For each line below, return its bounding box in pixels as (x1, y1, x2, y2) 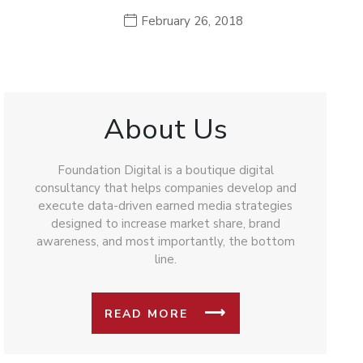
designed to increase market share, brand (50, 216, 280, 232)
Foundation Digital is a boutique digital (57, 162, 274, 178)
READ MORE (104, 306, 188, 322)
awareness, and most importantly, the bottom (36, 233, 295, 250)
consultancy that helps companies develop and (34, 180, 297, 196)
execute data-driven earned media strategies (38, 198, 293, 214)
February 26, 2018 (140, 13, 243, 29)
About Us (103, 110, 228, 148)
